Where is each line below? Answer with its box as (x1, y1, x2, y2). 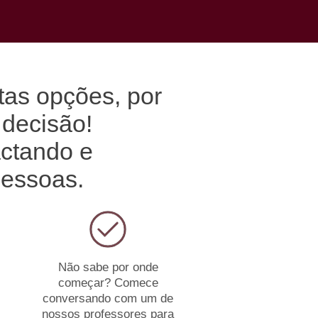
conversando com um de (43, 292, 173, 305)
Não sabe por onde (57, 261, 158, 274)
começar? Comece (57, 276, 158, 290)
